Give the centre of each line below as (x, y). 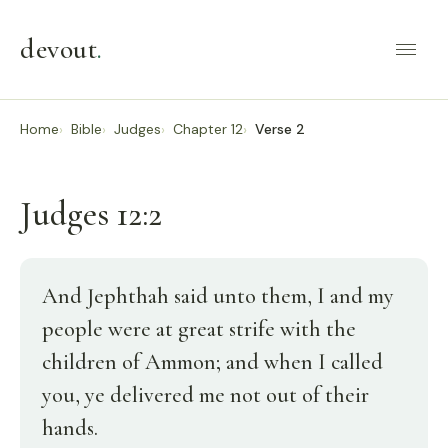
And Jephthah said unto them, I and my (218, 296)
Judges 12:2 (91, 214)
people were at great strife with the (199, 329)
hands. (70, 428)
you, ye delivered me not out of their (205, 395)
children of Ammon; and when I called (212, 362)
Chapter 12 (208, 129)
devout (58, 49)
